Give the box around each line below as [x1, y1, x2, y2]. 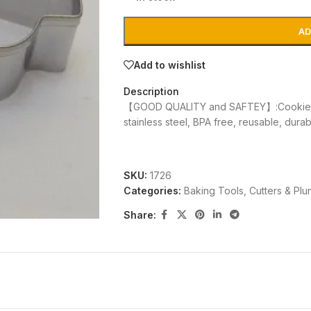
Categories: [123, 185, 181, 196]
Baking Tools [183, 185, 244, 196]
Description [123, 85, 179, 97]
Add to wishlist [133, 58, 205, 71]
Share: [123, 208, 156, 221]
